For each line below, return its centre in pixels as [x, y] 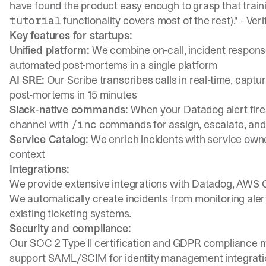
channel [28, 124]
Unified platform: [50, 50]
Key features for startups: [71, 35]
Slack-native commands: [69, 110]
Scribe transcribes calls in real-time [149, 80]
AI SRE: [27, 80]
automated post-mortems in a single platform [114, 65]
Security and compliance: [70, 228]
